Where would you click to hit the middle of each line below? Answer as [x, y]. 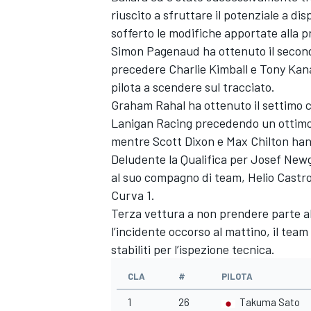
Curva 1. [133, 195]
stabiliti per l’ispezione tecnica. [193, 250]
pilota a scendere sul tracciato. [193, 87]
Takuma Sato [270, 302]
